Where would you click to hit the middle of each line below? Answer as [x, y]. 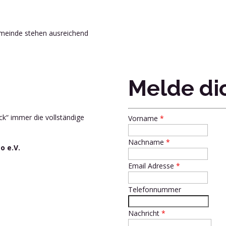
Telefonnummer [154, 190]
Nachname [147, 142]
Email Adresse [152, 166]
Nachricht [145, 213]
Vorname [144, 119]
